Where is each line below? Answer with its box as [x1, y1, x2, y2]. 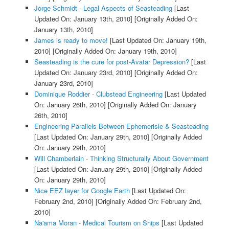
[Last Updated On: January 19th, [107, 35, 207, 45]
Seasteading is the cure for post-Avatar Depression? [34, 56, 189, 66]
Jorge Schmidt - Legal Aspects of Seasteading [34, 3, 172, 13]
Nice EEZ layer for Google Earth [34, 185, 130, 195]
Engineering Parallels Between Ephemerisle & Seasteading [34, 121, 209, 131]
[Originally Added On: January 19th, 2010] [50, 45, 177, 56]
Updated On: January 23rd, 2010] [34, 67, 132, 77]
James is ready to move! [34, 35, 108, 45]
